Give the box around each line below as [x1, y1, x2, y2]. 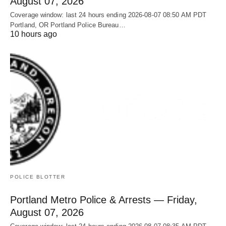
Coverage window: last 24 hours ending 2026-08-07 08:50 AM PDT [10, 11, 207, 19]
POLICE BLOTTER [10, 174, 65, 180]
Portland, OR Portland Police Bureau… [10, 21, 126, 29]
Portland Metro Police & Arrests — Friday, [10, 194, 197, 205]
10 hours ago [10, 30, 57, 39]
